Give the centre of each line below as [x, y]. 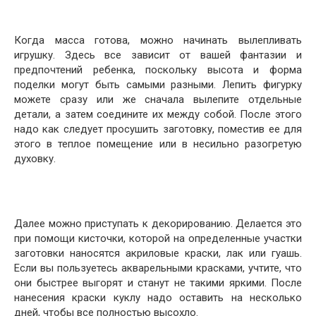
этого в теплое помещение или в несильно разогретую [158, 144]
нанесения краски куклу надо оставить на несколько [158, 298]
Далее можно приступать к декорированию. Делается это [158, 224]
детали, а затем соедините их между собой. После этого [158, 114]
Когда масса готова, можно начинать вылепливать [158, 40]
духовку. [35, 159]
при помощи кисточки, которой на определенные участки [158, 238]
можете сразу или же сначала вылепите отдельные [158, 99]
